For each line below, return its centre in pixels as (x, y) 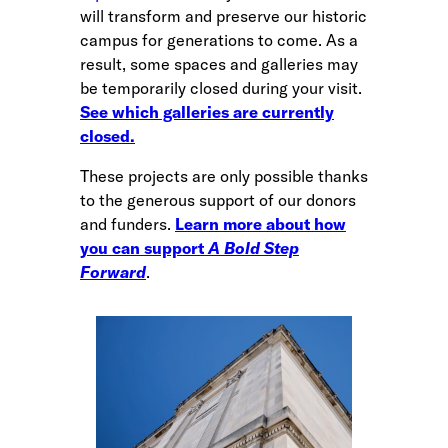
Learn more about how (260, 223)
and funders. (127, 223)
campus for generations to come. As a (219, 39)
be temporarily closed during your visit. (221, 87)
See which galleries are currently (207, 111)
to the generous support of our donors (218, 199)
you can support (144, 247)
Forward (113, 271)
